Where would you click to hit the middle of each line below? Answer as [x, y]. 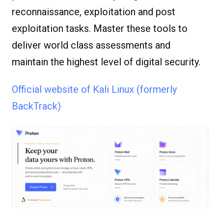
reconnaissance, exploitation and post [94, 12]
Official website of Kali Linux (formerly [94, 90]
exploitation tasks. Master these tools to [100, 29]
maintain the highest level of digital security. [106, 62]
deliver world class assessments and [91, 45]
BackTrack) [36, 106]
